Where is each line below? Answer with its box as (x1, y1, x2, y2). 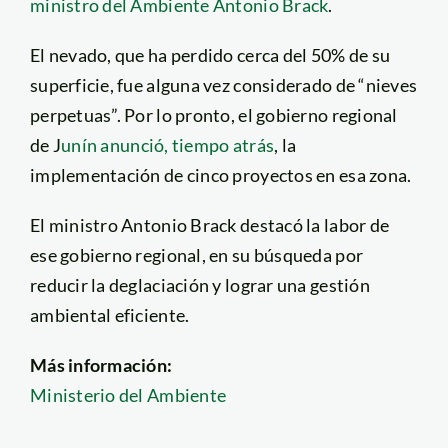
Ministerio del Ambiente (29, 383, 227, 406)
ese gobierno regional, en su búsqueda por (29, 243, 364, 266)
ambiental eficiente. (29, 303, 190, 326)
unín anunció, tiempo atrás (61, 133, 275, 156)
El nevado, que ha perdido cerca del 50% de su (29, 43, 391, 66)
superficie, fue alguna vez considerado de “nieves (29, 73, 418, 96)
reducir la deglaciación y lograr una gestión (29, 273, 370, 296)
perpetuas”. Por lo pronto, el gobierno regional (29, 103, 398, 126)
